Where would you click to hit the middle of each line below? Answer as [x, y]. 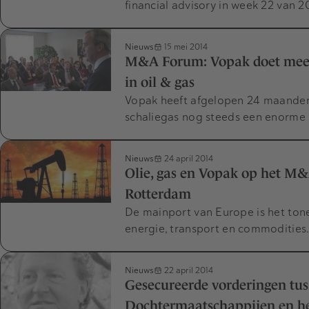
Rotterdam [158, 194]
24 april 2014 [188, 159]
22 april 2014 [188, 270]
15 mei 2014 [185, 47]
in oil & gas [160, 82]
